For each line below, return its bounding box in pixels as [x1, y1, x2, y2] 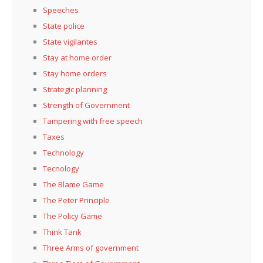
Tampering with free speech [43, 115, 143, 126]
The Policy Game [43, 210, 102, 221]
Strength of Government [43, 99, 130, 110]
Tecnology [43, 163, 79, 174]
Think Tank [43, 226, 82, 237]
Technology [43, 147, 84, 158]
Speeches [43, 4, 79, 15]
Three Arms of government [43, 242, 139, 253]
